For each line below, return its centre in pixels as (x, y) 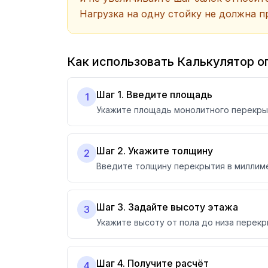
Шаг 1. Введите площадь (154, 95)
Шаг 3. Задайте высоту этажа (167, 207)
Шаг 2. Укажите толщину (155, 151)
